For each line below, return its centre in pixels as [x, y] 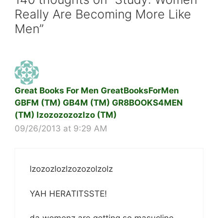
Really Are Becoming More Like [103, 14]
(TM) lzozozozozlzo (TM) [66, 115]
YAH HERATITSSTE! [68, 193]
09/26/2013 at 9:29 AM [61, 128]
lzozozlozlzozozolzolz [71, 169]
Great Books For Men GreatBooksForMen [97, 90]
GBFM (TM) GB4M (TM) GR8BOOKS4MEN [99, 102]
